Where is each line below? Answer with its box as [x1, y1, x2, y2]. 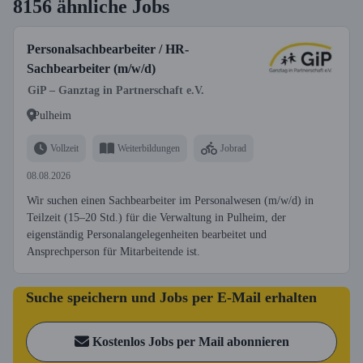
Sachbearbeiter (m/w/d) [27, 62, 156, 75]
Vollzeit [50, 142, 79, 154]
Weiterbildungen [117, 142, 180, 154]
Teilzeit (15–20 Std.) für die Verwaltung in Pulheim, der [27, 211, 286, 224]
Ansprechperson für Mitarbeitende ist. [27, 246, 200, 258]
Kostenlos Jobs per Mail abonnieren [92, 335, 289, 348]
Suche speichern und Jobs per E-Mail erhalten [26, 289, 317, 305]
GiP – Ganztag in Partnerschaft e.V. [28, 84, 204, 96]
